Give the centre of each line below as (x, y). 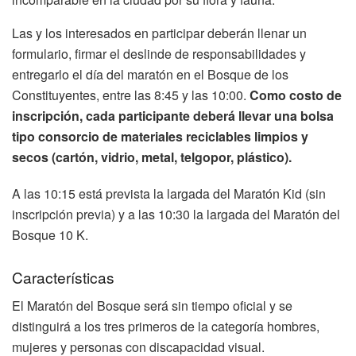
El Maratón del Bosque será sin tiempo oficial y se (152, 306)
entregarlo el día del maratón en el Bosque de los (150, 75)
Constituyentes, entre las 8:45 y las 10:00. (131, 95)
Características (63, 277)
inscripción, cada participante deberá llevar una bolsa (173, 116)
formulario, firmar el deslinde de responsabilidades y (159, 54)
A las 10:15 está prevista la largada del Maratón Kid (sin (169, 194)
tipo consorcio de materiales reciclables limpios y (160, 137)
